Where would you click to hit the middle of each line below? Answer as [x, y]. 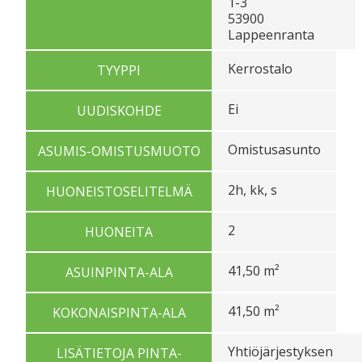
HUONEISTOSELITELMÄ [119, 191]
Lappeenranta [271, 34]
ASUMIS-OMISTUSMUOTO [119, 151]
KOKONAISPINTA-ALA [119, 312]
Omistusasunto [274, 149]
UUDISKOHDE [119, 110]
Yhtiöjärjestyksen [280, 351]
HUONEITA [119, 232]
